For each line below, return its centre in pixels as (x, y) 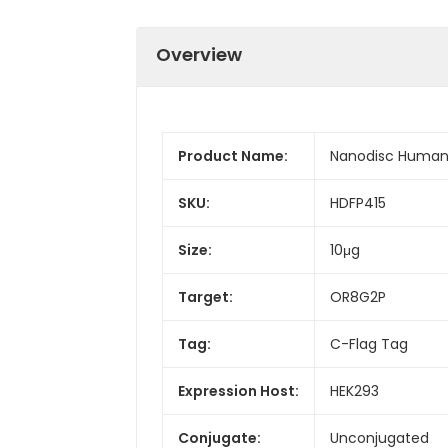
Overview (199, 54)
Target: (205, 296)
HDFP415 (358, 202)
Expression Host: (238, 390)
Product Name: (233, 155)
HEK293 (354, 390)
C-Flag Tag (369, 343)
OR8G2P (358, 296)
